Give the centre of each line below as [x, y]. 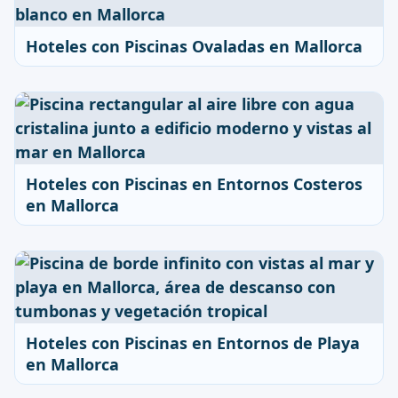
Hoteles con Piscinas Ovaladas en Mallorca [194, 46]
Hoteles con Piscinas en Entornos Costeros [194, 184]
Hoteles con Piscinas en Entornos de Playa [193, 343]
